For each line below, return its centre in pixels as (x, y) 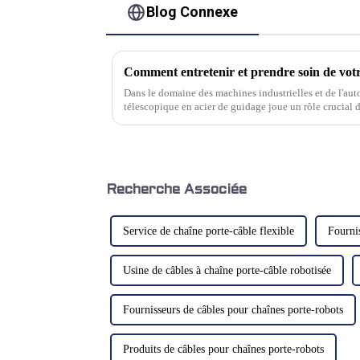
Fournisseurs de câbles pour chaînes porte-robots (233, 310)
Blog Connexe (192, 12)
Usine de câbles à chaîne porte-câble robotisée (227, 271)
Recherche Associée (176, 190)
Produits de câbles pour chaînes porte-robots (223, 350)
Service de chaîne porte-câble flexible (209, 231)
